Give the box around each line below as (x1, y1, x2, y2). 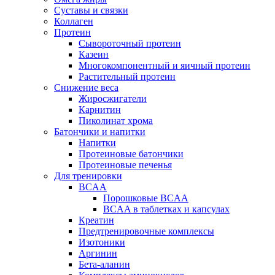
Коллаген (54, 16, 93, 27)
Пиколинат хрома (79, 115, 153, 126)
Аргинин (79, 248, 117, 259)
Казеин (79, 49, 109, 60)
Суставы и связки (54, 5, 128, 16)
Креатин (79, 215, 114, 226)
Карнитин (79, 104, 121, 115)
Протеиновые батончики (79, 149, 184, 160)
